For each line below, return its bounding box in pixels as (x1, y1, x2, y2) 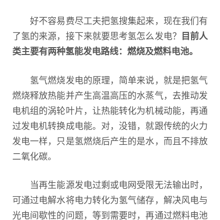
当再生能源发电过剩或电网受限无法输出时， (12, 177, 208, 191)
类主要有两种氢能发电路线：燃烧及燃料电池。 (12, 44, 198, 57)
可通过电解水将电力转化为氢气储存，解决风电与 (12, 192, 208, 206)
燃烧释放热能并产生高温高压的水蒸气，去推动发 (12, 88, 208, 101)
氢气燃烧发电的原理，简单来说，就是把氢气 (12, 73, 208, 86)
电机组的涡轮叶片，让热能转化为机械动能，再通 (12, 103, 208, 116)
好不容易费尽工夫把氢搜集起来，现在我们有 (12, 13, 208, 27)
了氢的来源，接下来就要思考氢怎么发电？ (12, 28, 181, 42)
